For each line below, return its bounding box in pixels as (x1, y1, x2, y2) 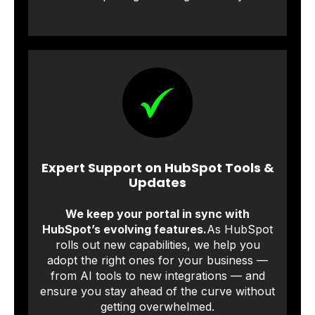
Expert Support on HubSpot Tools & (41, 159, 274, 177)
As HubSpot (207, 221, 273, 236)
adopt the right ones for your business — (47, 252, 268, 267)
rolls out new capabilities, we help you (55, 237, 260, 252)
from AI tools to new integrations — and (50, 268, 265, 283)
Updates (129, 174, 186, 192)
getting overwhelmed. (101, 299, 214, 314)
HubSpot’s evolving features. (42, 221, 207, 236)
